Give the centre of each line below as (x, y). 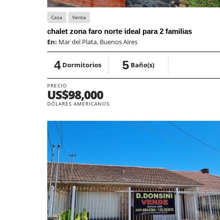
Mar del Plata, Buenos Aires (98, 41)
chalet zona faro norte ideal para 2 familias (120, 31)
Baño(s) (142, 65)
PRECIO (57, 85)
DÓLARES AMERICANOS (78, 103)
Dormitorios (82, 65)
